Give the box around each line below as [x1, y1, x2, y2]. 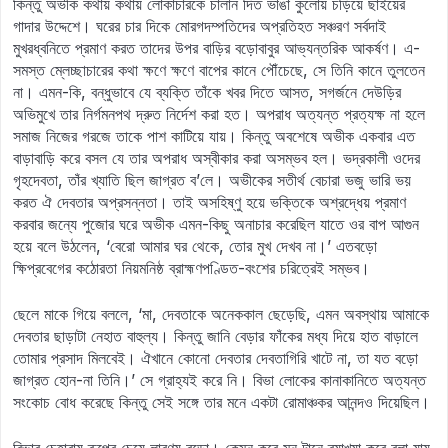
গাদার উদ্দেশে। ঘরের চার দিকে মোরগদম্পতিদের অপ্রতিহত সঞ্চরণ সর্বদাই [13, 16, 386, 36]
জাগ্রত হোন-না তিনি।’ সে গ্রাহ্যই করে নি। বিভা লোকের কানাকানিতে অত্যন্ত [13, 370, 426, 390]
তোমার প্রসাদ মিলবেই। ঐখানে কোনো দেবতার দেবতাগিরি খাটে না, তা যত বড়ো [13, 348, 418, 368]
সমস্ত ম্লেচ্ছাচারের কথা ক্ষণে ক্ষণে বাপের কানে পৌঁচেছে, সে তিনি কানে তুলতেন [13, 60, 425, 80]
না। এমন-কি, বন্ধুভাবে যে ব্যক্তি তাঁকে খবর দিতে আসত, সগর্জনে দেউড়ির [13, 82, 401, 102]
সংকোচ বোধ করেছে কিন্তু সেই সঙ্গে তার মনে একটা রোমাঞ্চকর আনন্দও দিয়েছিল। [13, 392, 430, 412]
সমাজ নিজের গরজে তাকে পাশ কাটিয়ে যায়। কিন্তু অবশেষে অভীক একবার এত [13, 126, 415, 146]
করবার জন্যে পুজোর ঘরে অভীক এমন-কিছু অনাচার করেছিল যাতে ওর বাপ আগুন [13, 214, 419, 234]
